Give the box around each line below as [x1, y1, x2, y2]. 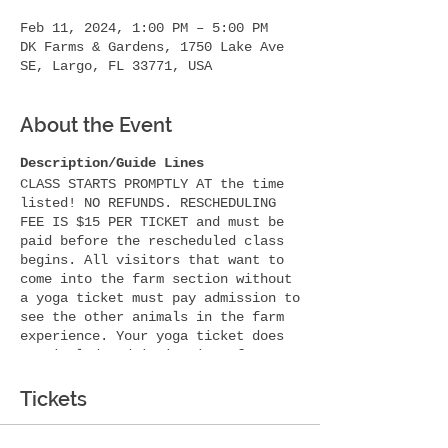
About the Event [20, 113, 172, 137]
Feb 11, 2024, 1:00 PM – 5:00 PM [20, 20, 268, 36]
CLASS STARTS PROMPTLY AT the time [20, 176, 284, 192]
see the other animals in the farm [20, 309, 284, 325]
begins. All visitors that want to [20, 252, 284, 268]
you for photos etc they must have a [20, 385, 300, 401]
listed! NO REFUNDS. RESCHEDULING [20, 195, 276, 211]
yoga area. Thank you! [20, 423, 188, 439]
